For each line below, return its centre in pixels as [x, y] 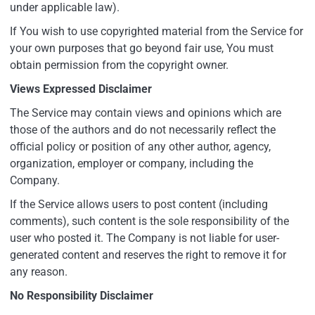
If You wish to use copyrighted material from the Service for [156, 31]
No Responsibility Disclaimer [82, 295]
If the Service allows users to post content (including [139, 204]
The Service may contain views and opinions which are [146, 112]
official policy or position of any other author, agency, [140, 146]
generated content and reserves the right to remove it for [148, 255]
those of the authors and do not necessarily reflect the [143, 129]
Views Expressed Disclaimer [81, 89]
